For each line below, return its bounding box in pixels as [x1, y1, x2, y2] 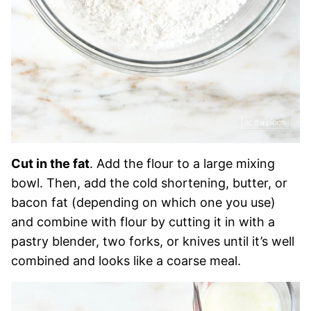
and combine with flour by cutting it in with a [11, 214, 275, 229]
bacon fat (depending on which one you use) [11, 194, 276, 210]
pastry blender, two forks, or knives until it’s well [11, 233, 294, 249]
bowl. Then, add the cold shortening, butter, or [11, 175, 287, 190]
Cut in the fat [11, 155, 90, 171]
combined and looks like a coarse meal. [11, 253, 241, 268]
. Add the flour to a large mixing [90, 155, 275, 171]
